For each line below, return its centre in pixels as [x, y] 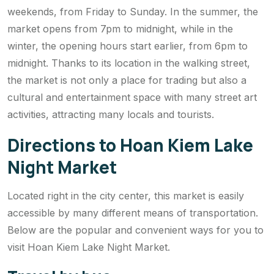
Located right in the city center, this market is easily [126, 196]
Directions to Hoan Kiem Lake [130, 145]
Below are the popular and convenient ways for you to [135, 230]
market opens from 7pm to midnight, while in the [120, 29]
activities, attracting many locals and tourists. [111, 115]
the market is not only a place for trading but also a [127, 80]
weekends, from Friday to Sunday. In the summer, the [133, 12]
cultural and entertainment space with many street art [132, 98]
